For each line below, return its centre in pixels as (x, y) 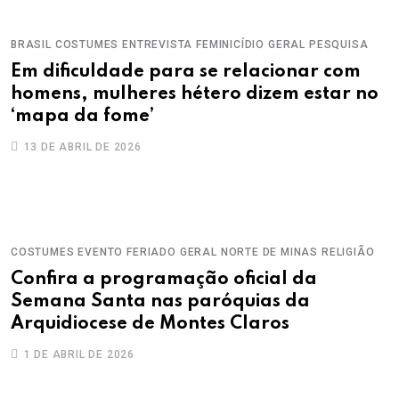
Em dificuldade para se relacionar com (186, 72)
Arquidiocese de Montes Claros (150, 324)
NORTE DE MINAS (269, 252)
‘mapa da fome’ (82, 117)
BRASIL (31, 45)
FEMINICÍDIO (231, 45)
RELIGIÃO (348, 252)
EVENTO (101, 252)
